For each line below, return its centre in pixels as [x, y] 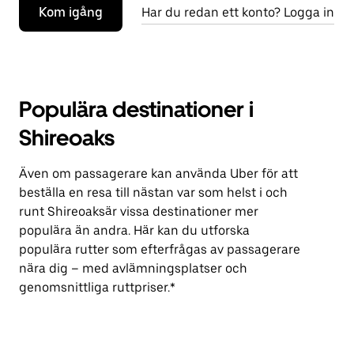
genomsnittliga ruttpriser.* [97, 287]
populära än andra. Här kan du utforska [134, 230]
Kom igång [71, 12]
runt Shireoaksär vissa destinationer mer [139, 211]
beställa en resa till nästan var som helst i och [153, 192]
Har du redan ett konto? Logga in [238, 12]
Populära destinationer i [136, 109]
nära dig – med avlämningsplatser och [133, 268]
